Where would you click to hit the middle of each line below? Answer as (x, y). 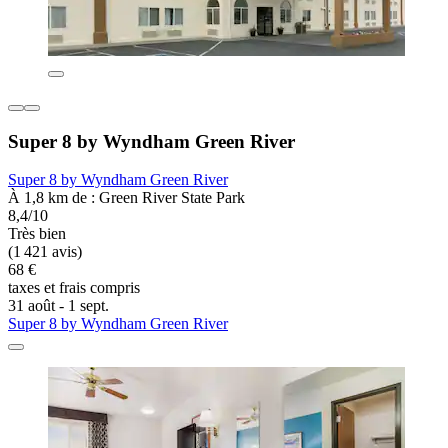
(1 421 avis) (45, 252)
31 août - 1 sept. (58, 306)
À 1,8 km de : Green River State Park (126, 198)
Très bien (37, 234)
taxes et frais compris (74, 288)
